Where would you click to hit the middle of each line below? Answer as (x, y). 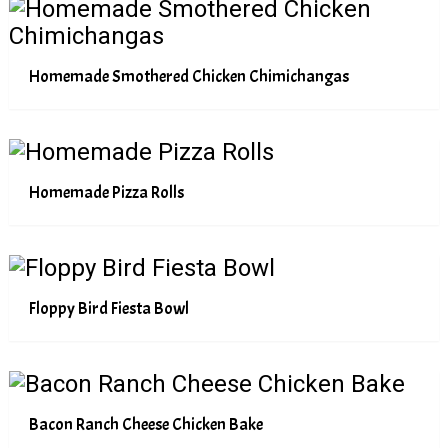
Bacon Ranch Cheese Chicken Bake (145, 424)
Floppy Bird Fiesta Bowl (108, 308)
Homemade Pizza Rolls (106, 192)
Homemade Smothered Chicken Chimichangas (188, 76)
